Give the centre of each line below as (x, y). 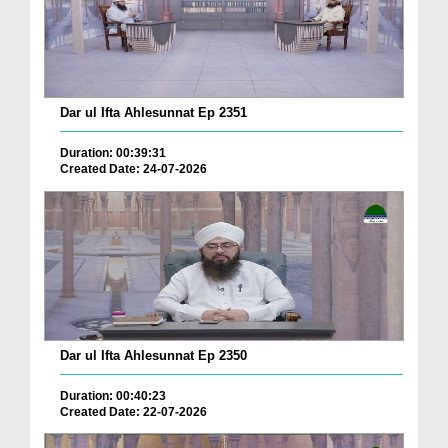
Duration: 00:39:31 (113, 153)
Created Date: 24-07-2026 (133, 169)
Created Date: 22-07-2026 (133, 411)
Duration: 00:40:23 (113, 395)
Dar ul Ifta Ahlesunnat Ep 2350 (153, 355)
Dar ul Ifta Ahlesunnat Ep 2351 (153, 113)
